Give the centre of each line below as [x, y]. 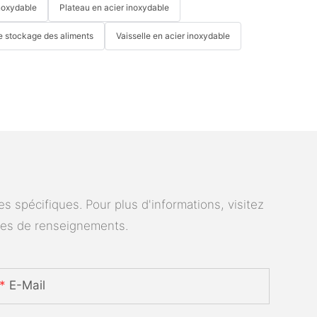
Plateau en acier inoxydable [115, 8]
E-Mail [28, 286]
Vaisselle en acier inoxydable [173, 36]
